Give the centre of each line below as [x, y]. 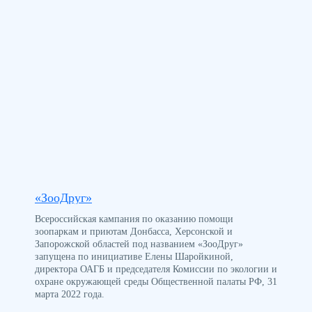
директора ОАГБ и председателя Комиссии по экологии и [156, 270]
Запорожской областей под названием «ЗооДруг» [139, 244]
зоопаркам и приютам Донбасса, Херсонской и [134, 232]
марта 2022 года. [70, 295]
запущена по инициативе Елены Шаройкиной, [134, 257]
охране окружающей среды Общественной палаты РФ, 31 [156, 282]
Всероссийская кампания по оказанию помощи [134, 219]
